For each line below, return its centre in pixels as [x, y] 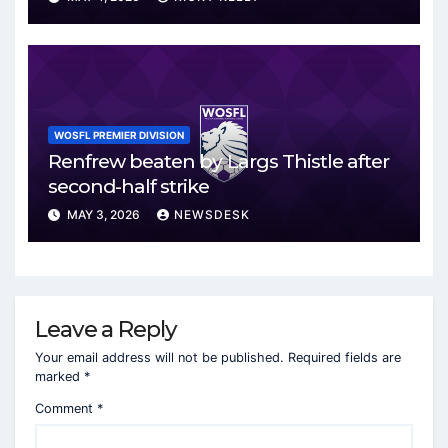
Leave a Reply [106, 328]
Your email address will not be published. [159, 357]
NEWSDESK [211, 215]
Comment [66, 408]
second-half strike [128, 185]
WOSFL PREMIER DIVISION [118, 134]
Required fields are [344, 357]
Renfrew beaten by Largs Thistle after [218, 160]
